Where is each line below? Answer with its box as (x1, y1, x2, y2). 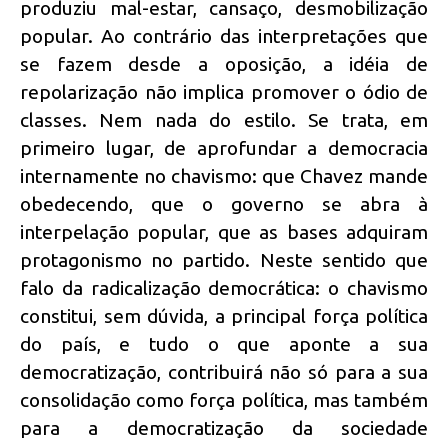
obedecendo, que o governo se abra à (20, 192, 428, 215)
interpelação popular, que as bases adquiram (20, 220, 428, 243)
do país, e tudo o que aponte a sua (20, 332, 428, 355)
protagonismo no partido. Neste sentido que (20, 248, 428, 271)
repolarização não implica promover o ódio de (20, 80, 428, 103)
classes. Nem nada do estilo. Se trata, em (20, 108, 428, 131)
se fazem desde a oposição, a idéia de (20, 52, 428, 75)
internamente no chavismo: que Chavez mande (20, 164, 428, 187)
